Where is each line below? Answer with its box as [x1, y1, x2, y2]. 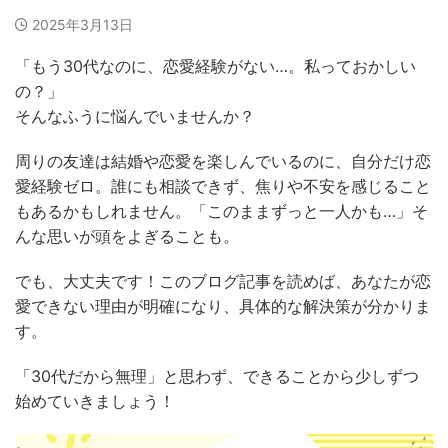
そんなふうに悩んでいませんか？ [15, 105, 255, 126]
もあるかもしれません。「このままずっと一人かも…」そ [15, 200, 428, 221]
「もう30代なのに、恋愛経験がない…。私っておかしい [15, 55, 416, 76]
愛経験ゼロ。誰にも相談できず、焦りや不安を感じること [15, 175, 431, 196]
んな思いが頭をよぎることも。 [15, 225, 239, 246]
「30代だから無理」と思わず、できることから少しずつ [15, 365, 419, 386]
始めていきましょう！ [15, 390, 175, 411]
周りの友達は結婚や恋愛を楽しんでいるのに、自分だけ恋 [15, 150, 431, 171]
